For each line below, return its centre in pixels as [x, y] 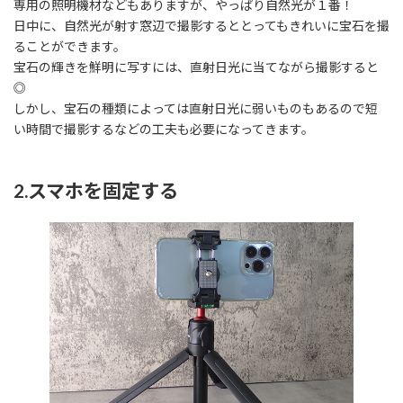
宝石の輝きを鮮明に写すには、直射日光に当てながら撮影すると [196, 67]
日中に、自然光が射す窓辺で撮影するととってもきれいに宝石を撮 [201, 26]
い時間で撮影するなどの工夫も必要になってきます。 [164, 130]
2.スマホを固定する [96, 191]
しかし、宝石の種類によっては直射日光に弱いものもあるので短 [196, 109]
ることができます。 [70, 47]
